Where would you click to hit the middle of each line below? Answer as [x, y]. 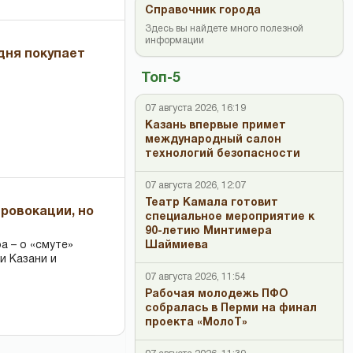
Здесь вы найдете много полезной [224, 29]
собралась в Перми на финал [231, 308]
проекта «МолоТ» [196, 323]
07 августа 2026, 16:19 [195, 108]
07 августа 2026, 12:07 [195, 186]
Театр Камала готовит [212, 203]
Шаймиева [176, 245]
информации [175, 41]
